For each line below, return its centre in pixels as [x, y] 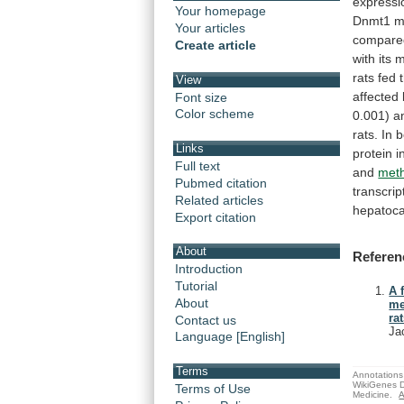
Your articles [210, 28]
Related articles [219, 200]
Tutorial [196, 285]
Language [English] [230, 337]
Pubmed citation [221, 183]
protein [373, 153]
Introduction [209, 268]
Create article [216, 46]
